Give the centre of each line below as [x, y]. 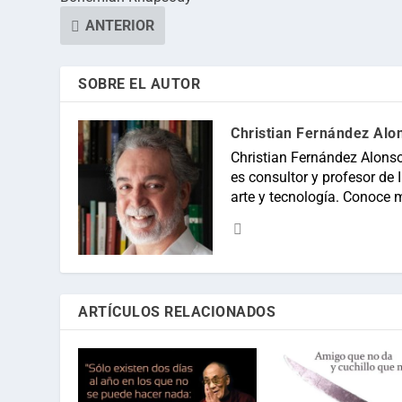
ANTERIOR [120, 26]
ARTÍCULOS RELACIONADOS [177, 312]
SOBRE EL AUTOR [140, 84]
